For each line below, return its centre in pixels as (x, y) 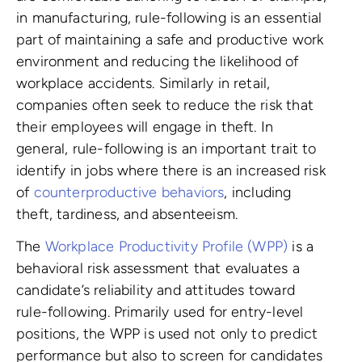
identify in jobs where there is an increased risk (171, 170)
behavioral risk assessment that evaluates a (158, 268)
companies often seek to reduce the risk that (165, 105)
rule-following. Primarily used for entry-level (160, 312)
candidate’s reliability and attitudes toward (156, 290)
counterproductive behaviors (129, 192)
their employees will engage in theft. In (145, 126)
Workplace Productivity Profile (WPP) (166, 246)
